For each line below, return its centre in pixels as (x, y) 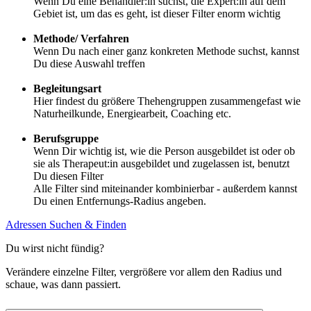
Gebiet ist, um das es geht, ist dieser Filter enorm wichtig (157, 14)
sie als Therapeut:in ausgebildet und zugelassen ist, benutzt (161, 164)
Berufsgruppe (66, 139)
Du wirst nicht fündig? (55, 249)
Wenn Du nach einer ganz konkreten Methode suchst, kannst (166, 51)
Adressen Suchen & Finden (66, 225)
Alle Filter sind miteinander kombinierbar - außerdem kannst (165, 189)
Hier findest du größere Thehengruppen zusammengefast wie (167, 101)
